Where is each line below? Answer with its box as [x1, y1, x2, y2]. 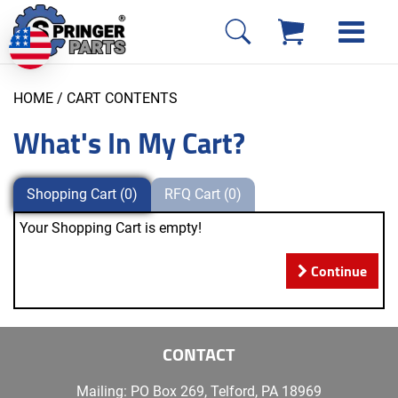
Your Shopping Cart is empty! [20, 219, 202, 237]
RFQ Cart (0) [164, 186, 242, 203]
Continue [307, 258, 367, 285]
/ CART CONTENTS [53, 90, 178, 107]
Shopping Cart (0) [27, 186, 138, 203]
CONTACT [163, 338, 235, 371]
